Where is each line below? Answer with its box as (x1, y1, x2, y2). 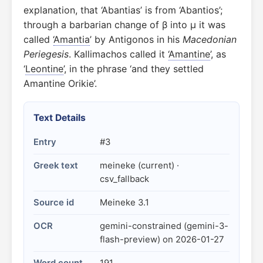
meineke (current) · (100, 160, 179, 171)
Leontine (25, 63, 63, 75)
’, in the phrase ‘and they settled (63, 63, 204, 75)
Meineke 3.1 (100, 197, 149, 208)
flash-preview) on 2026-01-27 (100, 234, 224, 245)
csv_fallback (100, 174, 149, 184)
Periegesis (23, 48, 69, 60)
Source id (33, 197, 74, 208)
